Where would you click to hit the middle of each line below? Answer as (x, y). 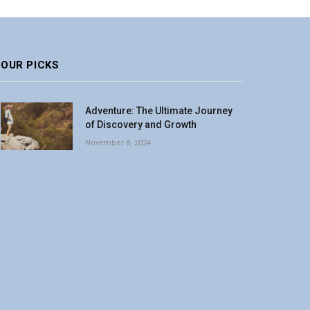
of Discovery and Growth (141, 125)
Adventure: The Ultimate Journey (159, 111)
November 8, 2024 (118, 143)
